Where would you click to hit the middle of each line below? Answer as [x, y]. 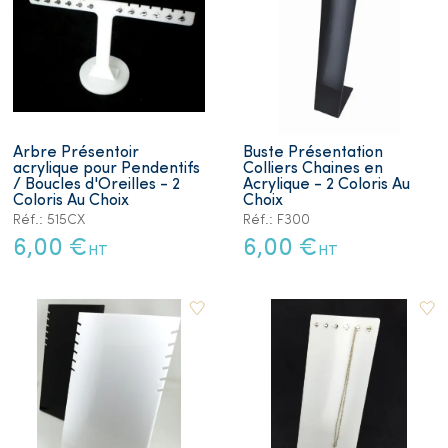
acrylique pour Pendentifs [106, 168]
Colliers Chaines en [313, 168]
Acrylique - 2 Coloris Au [326, 184]
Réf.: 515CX [49, 220]
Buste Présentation [313, 152]
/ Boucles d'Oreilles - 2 [96, 184]
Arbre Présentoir [76, 152]
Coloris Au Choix [71, 200]
